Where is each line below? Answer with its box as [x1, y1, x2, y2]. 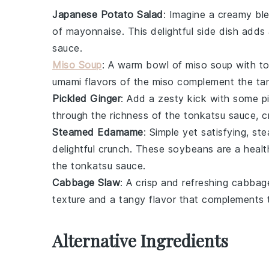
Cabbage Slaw [52, 177, 120, 189]
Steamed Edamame [52, 126, 144, 138]
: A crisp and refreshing [120, 177, 232, 189]
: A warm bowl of [101, 59, 186, 71]
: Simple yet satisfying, [143, 126, 252, 138]
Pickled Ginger [52, 92, 121, 104]
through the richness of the [52, 109, 184, 121]
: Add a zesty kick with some [121, 92, 262, 104]
